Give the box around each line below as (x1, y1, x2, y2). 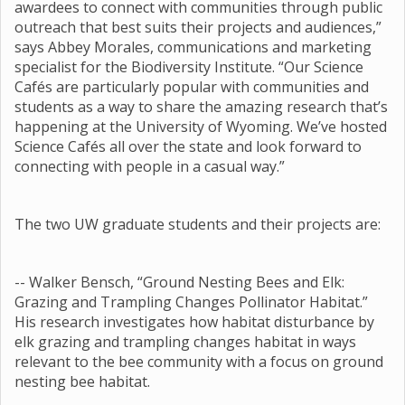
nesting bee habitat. (14, 372, 150, 391)
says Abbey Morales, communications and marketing (14, 37, 372, 57)
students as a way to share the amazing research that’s (14, 97, 388, 117)
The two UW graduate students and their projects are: (14, 214, 381, 234)
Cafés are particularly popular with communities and (14, 77, 369, 97)
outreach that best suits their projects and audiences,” (14, 17, 381, 37)
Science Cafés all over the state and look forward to (14, 137, 362, 156)
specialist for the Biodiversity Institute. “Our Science (14, 57, 363, 77)
